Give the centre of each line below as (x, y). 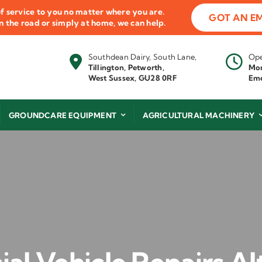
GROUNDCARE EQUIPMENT (63, 115)
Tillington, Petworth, (126, 68)
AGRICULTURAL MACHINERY (198, 115)
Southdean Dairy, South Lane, (142, 57)
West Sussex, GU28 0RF (132, 78)
